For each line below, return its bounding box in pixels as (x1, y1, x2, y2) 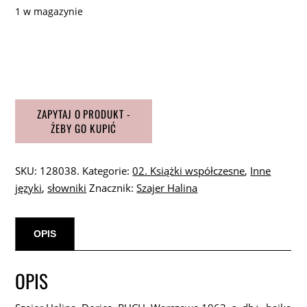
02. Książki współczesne (132, 163, 245, 177)
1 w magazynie (15, 4, 84, 18)
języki (15, 180, 42, 195)
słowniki (47, 180, 87, 195)
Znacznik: (89, 180, 137, 195)
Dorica (14, 95, 46, 110)
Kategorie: (82, 163, 133, 177)
